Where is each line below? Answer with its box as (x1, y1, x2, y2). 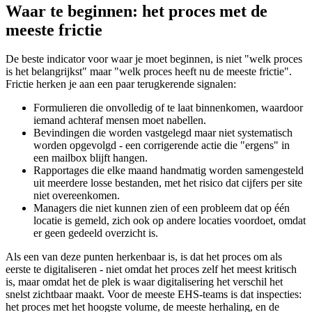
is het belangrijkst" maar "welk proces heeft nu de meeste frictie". (6, 65, 292, 78)
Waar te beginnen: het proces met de (6, 1, 267, 20)
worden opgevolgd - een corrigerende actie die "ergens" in (33, 139, 290, 152)
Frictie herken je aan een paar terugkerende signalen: (6, 78, 236, 91)
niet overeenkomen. (33, 189, 120, 202)
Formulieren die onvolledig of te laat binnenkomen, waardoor (33, 102, 303, 114)
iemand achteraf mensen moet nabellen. (33, 114, 206, 127)
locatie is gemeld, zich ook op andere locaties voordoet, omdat (33, 214, 306, 227)
